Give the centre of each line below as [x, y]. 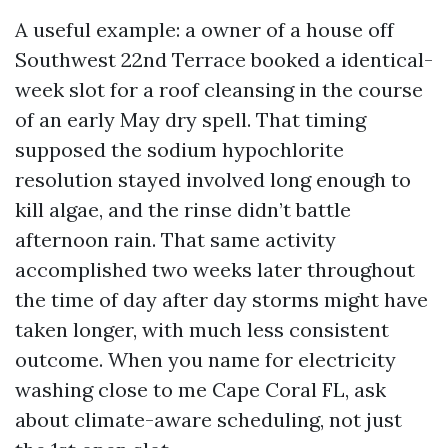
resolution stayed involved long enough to [213, 179]
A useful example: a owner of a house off [204, 29]
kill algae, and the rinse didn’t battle [183, 209]
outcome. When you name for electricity [205, 359]
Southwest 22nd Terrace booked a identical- [224, 59]
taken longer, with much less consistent [202, 329]
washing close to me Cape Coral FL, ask [200, 389]
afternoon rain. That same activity [175, 239]
